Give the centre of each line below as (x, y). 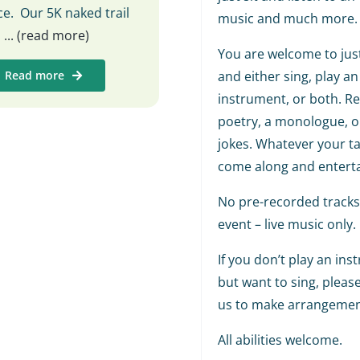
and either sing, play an (288, 76)
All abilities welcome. (280, 340)
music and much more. (287, 18)
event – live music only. (286, 224)
